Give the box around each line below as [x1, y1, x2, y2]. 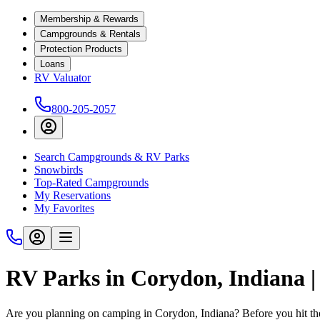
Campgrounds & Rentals [40, 29, 141, 39]
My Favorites [34, 202, 94, 214]
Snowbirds [34, 164, 83, 176]
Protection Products [40, 44, 122, 54]
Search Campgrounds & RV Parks [34, 151, 189, 163]
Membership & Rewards [40, 14, 139, 24]
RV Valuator [34, 71, 91, 84]
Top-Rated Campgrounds [34, 176, 149, 189]
